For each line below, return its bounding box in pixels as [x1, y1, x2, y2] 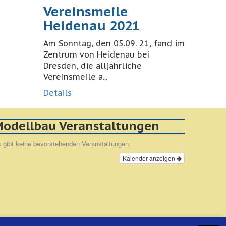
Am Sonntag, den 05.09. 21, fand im [43, 38, 185, 48]
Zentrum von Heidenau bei [43, 49, 150, 60]
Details [43, 88, 72, 98]
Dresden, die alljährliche [43, 61, 142, 71]
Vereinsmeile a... [43, 72, 107, 82]
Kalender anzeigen [123, 154, 177, 162]
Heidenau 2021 [43, 17, 140, 34]
